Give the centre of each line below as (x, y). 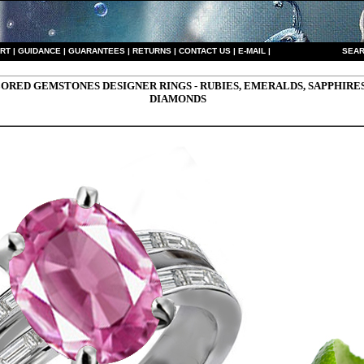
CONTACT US (204, 51)
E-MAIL (253, 51)
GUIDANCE (39, 51)
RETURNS (152, 51)
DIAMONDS (178, 99)
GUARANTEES (96, 51)
